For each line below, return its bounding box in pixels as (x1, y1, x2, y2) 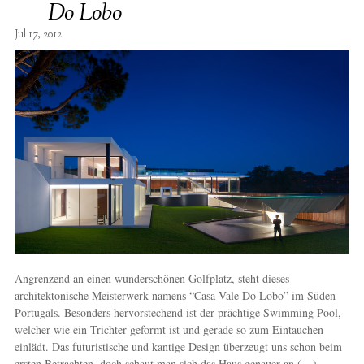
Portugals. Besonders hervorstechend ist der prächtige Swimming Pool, (14, 304, 341, 320)
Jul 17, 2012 (14, 27, 62, 42)
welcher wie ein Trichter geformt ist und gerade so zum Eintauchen (14, 321, 323, 337)
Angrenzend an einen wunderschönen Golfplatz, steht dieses (14, 270, 289, 286)
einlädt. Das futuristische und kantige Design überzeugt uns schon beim (14, 338, 342, 354)
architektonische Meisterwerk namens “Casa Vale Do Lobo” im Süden (14, 287, 336, 303)
